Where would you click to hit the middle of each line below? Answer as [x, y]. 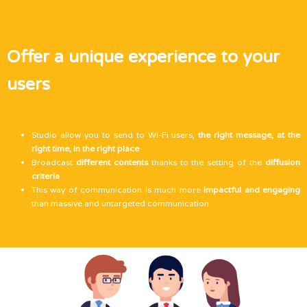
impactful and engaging [250, 190]
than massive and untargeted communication [120, 204]
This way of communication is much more [116, 190]
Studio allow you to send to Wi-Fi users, [115, 135]
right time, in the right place [85, 149]
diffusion [283, 162]
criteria [46, 176]
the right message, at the [249, 135]
